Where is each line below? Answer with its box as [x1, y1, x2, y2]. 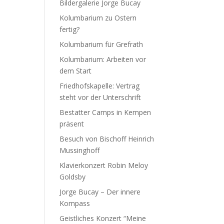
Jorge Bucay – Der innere [59, 186, 141, 196]
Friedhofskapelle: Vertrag [59, 80, 140, 90]
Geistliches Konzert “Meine [59, 213, 146, 223]
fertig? [59, 24, 80, 34]
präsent [59, 118, 84, 128]
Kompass [59, 198, 90, 208]
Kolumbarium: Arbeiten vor [59, 54, 146, 64]
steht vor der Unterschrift [59, 92, 141, 102]
